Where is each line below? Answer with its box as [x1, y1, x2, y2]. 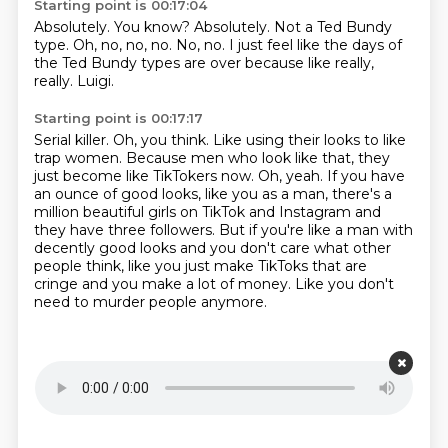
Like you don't [294, 275, 394, 293]
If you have [326, 167, 405, 185]
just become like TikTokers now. [33, 167, 258, 185]
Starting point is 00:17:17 [33, 110, 203, 126]
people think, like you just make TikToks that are [33, 257, 367, 275]
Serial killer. [33, 131, 113, 149]
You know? [113, 18, 194, 36]
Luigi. [76, 72, 114, 90]
